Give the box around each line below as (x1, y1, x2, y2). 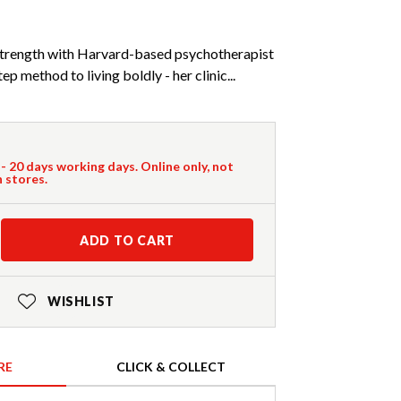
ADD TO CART (80, 233, 175, 249)
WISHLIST (47, 294, 115, 310)
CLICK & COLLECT (116, 359, 226, 375)
